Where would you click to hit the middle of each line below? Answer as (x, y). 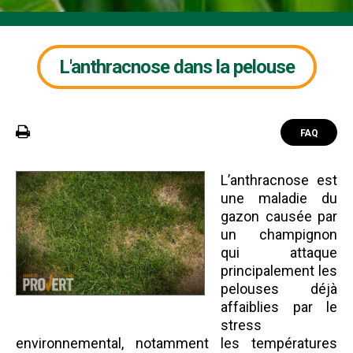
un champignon (279, 234)
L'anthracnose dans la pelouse (176, 67)
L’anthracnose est (279, 180)
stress (241, 325)
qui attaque (279, 253)
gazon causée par (279, 216)
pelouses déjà (279, 289)
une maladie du (279, 198)
